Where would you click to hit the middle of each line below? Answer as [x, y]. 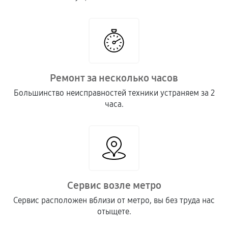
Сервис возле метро [114, 185]
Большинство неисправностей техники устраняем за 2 [114, 93]
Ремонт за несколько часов [114, 78]
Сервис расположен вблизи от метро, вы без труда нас [114, 200]
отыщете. [114, 211]
